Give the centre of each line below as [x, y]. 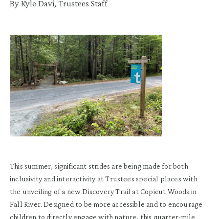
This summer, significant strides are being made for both [99, 166]
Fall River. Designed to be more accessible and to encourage [106, 204]
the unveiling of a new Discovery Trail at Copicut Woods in [103, 191]
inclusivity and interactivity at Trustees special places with [104, 178]
